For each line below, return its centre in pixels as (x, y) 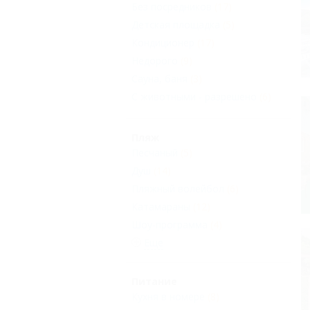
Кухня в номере (168, 297)
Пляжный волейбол (178, 189)
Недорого (155, 61)
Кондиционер (163, 43)
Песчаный (155, 153)
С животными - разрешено (194, 97)
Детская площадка (176, 25)
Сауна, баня (159, 79)
